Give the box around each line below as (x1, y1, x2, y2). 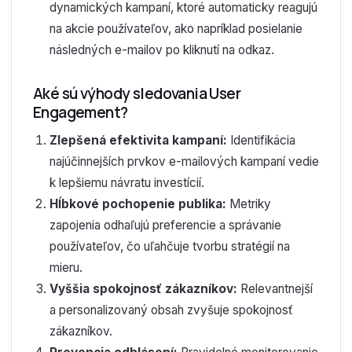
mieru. (49, 260, 82, 276)
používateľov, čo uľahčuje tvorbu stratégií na (49, 239, 290, 255)
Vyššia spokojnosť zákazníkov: (49, 281, 237, 297)
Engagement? (32, 101, 128, 123)
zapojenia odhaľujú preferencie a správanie (49, 218, 281, 233)
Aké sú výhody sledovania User (32, 82, 241, 104)
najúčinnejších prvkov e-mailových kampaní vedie (49, 154, 319, 170)
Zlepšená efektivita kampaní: (49, 133, 227, 148)
